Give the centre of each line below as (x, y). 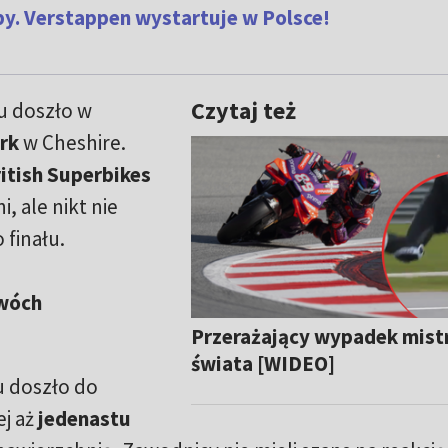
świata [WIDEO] (263, 364)
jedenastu (84, 418)
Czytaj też (244, 110)
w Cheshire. (72, 142)
